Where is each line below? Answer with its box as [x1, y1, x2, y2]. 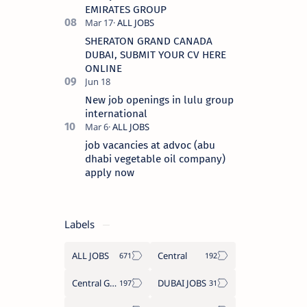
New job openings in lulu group [85, 93, 234, 106]
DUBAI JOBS [158, 276, 206, 289]
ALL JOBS [72, 249, 109, 262]
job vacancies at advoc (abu [85, 138, 215, 151]
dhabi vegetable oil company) [85, 152, 225, 165]
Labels [64, 217, 97, 231]
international [85, 107, 147, 120]
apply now [85, 166, 134, 179]
